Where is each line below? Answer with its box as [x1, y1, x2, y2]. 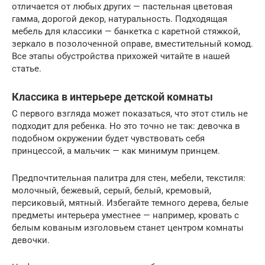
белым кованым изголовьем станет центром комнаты [12, 222, 244, 233]
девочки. [12, 234, 50, 245]
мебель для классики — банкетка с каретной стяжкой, [12, 25, 240, 37]
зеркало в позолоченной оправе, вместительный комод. [12, 38, 253, 49]
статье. [12, 63, 41, 74]
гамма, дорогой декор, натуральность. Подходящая [12, 13, 227, 24]
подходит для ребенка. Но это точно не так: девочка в [12, 120, 240, 131]
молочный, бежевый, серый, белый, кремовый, [12, 185, 211, 196]
